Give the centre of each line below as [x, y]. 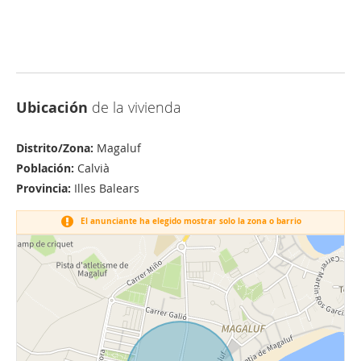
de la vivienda [135, 107]
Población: [45, 168]
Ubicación [52, 108]
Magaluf [117, 148]
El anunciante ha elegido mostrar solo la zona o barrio [189, 221]
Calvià [92, 168]
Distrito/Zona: [55, 148]
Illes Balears [105, 188]
